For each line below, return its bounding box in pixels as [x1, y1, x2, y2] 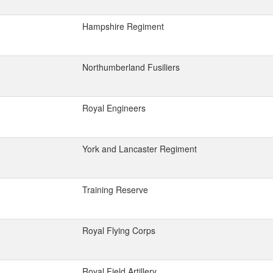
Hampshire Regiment [82, 20, 164, 32]
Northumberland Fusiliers [82, 61, 180, 73]
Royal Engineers [82, 102, 146, 114]
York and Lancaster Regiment [82, 143, 197, 155]
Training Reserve [82, 183, 148, 196]
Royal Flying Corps [82, 224, 155, 236]
